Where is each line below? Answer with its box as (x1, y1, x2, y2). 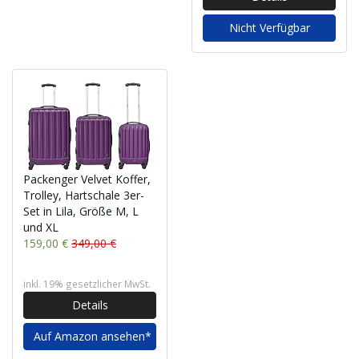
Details (71, 297, 108, 313)
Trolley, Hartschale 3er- (23, 188, 144, 203)
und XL (23, 220, 58, 235)
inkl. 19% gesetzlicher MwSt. (23, 277, 151, 290)
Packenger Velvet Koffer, (23, 171, 151, 187)
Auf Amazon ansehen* (34, 329, 151, 344)
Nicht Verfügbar (228, 20, 310, 35)
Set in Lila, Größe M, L (23, 204, 139, 219)
